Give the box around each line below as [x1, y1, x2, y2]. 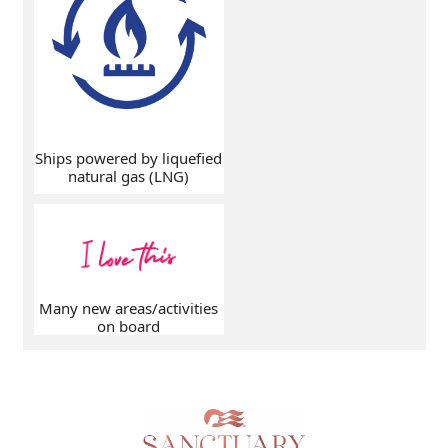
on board [97, 316, 161, 337]
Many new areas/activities [39, 298, 219, 319]
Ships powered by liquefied [35, 147, 223, 168]
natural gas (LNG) [68, 165, 190, 186]
